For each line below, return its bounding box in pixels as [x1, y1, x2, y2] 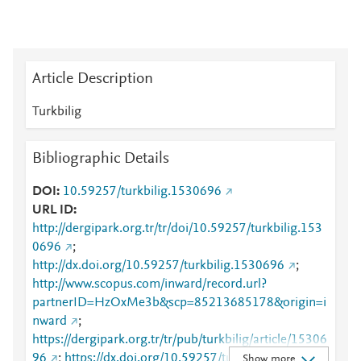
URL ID [32, 204, 73, 217]
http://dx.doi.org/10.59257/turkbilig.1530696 [32, 259, 284, 272]
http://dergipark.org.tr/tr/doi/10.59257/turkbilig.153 [32, 222, 322, 235]
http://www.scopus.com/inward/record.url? [32, 278, 267, 291]
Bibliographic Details [32, 151, 169, 167]
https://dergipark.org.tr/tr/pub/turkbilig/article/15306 [32, 334, 327, 346]
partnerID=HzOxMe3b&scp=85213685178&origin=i [32, 297, 326, 309]
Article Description [32, 71, 153, 87]
